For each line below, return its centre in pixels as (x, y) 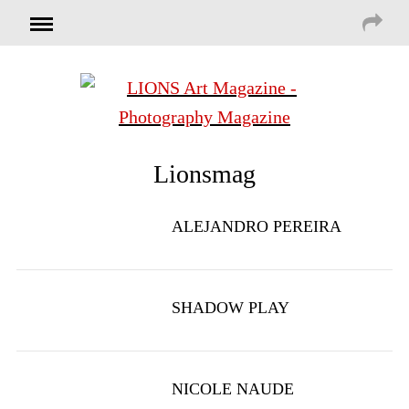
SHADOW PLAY (230, 308)
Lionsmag (204, 174)
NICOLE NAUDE (232, 389)
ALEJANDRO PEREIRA (256, 226)
